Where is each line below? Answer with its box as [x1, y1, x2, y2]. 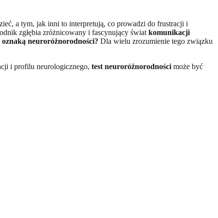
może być [171, 62, 203, 71]
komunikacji [148, 28, 190, 36]
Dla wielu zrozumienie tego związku [98, 36, 213, 45]
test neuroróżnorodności [91, 62, 171, 71]
